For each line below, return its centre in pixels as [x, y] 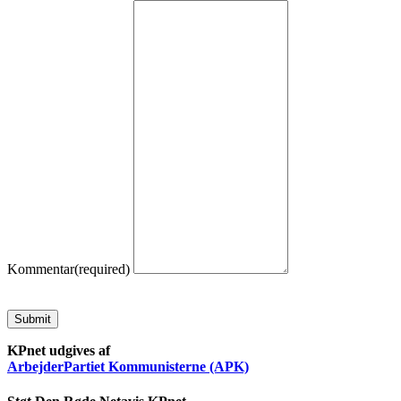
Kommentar [41, 269]
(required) [102, 269]
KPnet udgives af [59, 350]
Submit [33, 319]
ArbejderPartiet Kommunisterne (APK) [128, 366]
